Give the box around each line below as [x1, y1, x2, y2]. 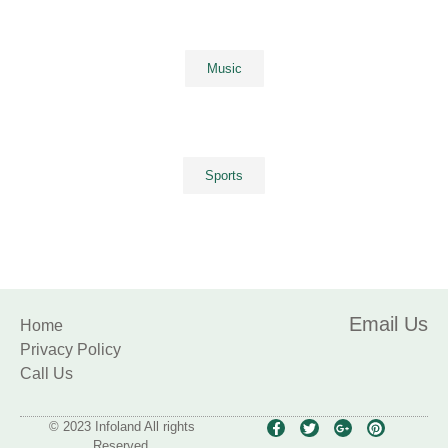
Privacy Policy [20, 340, 121, 358]
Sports [205, 167, 243, 183]
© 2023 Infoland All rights [49, 418, 195, 434]
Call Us [20, 364, 73, 382]
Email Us [348, 312, 428, 335]
